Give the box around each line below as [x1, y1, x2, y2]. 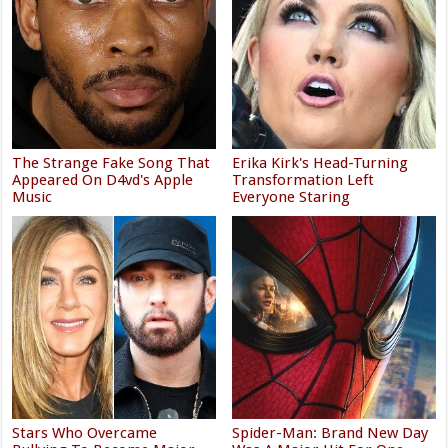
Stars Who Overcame [12, 423, 158, 442]
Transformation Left [232, 170, 375, 189]
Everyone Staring [232, 187, 351, 206]
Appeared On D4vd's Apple [12, 170, 194, 189]
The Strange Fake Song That [12, 153, 211, 172]
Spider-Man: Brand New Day [232, 423, 429, 442]
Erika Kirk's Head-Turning [232, 153, 409, 172]
